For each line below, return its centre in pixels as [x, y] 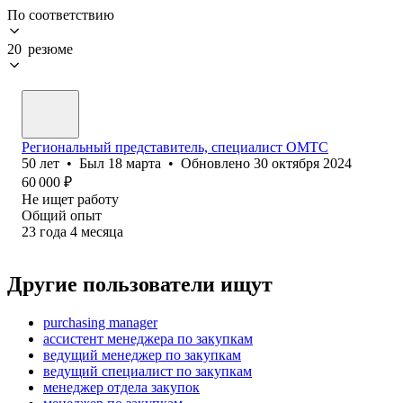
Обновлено [217, 163]
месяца [102, 231]
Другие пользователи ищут [140, 284]
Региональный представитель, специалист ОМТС [175, 147]
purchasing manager [100, 322]
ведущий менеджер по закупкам [142, 354]
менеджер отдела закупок [121, 387]
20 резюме [40, 49]
